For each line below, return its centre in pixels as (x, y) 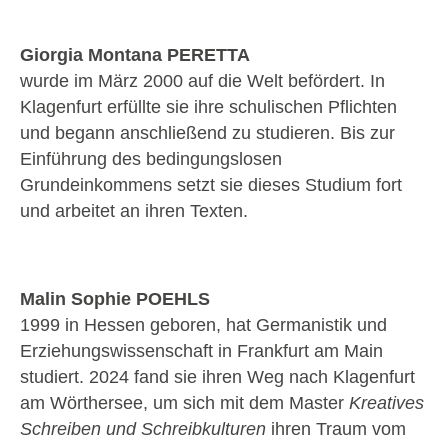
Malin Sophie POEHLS (115, 298)
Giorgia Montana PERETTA (135, 55)
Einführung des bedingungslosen (151, 159)
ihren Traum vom (336, 428)
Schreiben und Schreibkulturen (143, 428)
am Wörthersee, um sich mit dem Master (184, 402)
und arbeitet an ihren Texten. (134, 211)
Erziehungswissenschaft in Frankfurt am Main (201, 350)
